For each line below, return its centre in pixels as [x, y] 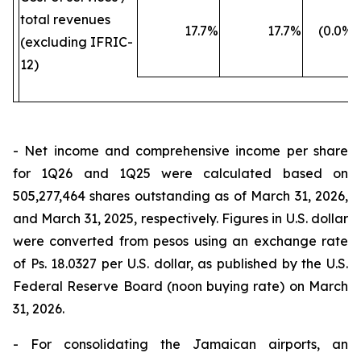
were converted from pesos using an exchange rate [180, 241]
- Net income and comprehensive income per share [180, 150]
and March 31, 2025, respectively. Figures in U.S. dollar [180, 218]
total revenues [65, 19]
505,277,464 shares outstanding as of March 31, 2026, [180, 195]
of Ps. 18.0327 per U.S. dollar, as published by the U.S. [180, 263]
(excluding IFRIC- [77, 41]
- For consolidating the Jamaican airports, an [180, 344]
